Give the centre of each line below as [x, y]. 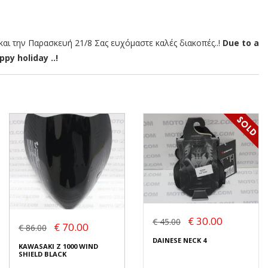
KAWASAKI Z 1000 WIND [58, 246]
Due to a [241, 43]
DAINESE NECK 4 [179, 240]
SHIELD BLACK [42, 254]
